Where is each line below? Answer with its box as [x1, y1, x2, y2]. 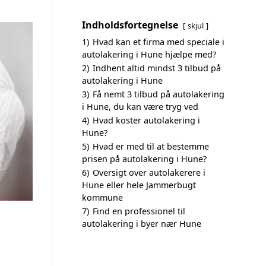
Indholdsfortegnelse [82, 18, 178, 31]
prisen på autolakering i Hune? [82, 153, 207, 164]
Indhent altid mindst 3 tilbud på [93, 62, 221, 74]
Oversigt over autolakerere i [93, 167, 205, 178]
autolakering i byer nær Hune [82, 218, 201, 229]
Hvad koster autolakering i [93, 115, 200, 126]
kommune [82, 192, 123, 203]
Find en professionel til [93, 205, 185, 217]
